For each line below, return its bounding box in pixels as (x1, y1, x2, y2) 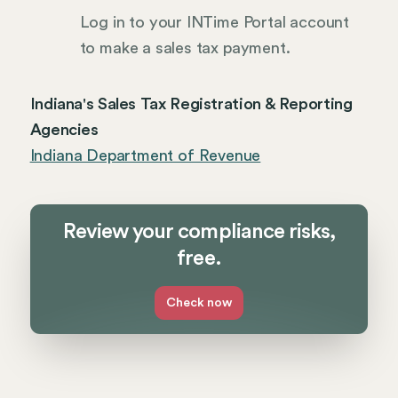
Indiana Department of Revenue (29, 147, 261, 163)
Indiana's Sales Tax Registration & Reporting (29, 95, 353, 112)
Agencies (29, 121, 99, 138)
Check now (166, 296, 232, 309)
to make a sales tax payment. (79, 40, 291, 57)
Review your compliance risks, (62, 220, 336, 243)
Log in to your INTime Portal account (79, 14, 350, 31)
